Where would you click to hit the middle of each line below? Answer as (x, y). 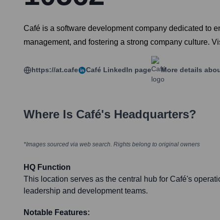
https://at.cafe (55, 70)
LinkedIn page (126, 70)
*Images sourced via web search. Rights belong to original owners (112, 145)
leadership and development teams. (86, 191)
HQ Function (47, 167)
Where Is (50, 114)
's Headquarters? (149, 114)
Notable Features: (57, 213)
